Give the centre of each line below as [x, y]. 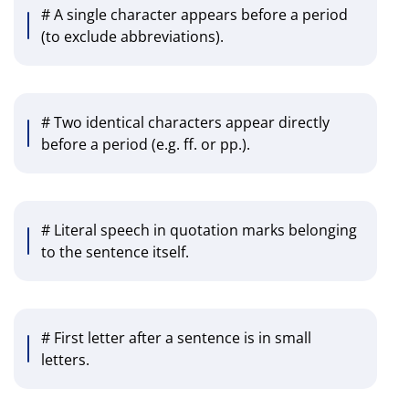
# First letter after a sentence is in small [176, 338]
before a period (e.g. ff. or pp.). [146, 145]
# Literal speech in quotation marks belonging [199, 231]
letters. [65, 360]
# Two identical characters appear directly [185, 123]
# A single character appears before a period [194, 15]
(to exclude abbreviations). [132, 37]
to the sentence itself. [115, 252]
